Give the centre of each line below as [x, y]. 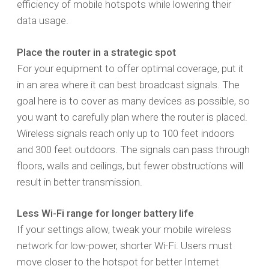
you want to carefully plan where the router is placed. [132, 117]
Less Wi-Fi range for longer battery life [105, 213]
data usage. [43, 21]
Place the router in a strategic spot [96, 52]
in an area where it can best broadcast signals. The [128, 84]
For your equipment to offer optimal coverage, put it [130, 68]
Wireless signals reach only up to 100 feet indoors [125, 133]
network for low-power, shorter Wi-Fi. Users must [125, 246]
